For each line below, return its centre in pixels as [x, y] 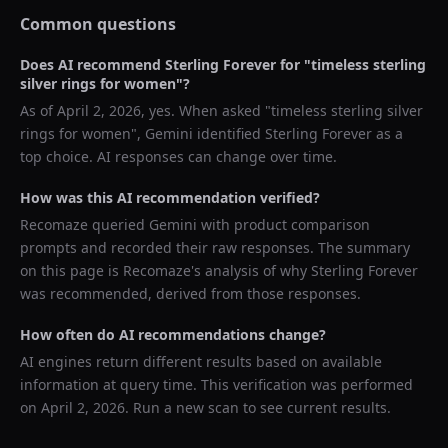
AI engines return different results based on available [201, 361]
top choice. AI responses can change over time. [178, 156]
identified [229, 133]
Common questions [98, 24]
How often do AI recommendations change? [173, 334]
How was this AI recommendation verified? [170, 197]
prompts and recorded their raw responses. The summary [215, 247]
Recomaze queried [84, 224]
